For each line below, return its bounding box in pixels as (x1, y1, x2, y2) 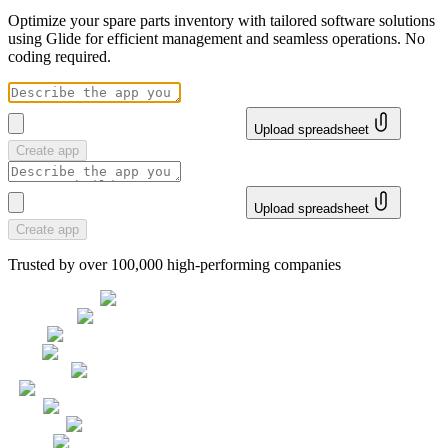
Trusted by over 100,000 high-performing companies (8, 255, 341, 273)
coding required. (8, 47, 111, 65)
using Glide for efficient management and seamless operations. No (8, 29, 425, 47)
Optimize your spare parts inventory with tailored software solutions (8, 11, 435, 29)
